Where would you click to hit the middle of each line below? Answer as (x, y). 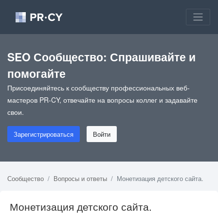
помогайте (36, 73)
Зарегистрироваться (44, 134)
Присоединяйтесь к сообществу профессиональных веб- (99, 87)
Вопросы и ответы (80, 178)
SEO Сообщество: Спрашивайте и (101, 56)
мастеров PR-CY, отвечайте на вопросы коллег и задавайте (102, 100)
